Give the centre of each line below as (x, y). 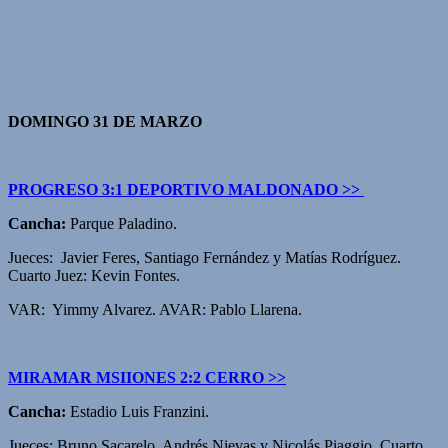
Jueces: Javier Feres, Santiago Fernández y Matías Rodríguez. (204, 257)
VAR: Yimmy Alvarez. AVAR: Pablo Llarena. (155, 309)
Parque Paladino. (121, 223)
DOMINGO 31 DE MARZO (105, 121)
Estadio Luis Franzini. (137, 411)
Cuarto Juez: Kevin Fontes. (94, 275)
